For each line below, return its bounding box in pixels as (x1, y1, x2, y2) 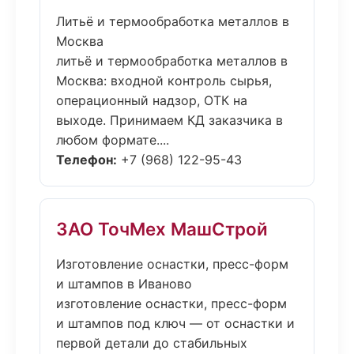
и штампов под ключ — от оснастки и (56, 315, 295, 331)
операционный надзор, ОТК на (56, 92, 247, 108)
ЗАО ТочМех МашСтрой (56, 218, 268, 239)
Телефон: (56, 152, 117, 168)
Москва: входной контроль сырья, (56, 73, 272, 88)
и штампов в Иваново (56, 276, 192, 292)
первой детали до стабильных (56, 335, 247, 351)
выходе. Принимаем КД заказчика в (56, 112, 283, 128)
